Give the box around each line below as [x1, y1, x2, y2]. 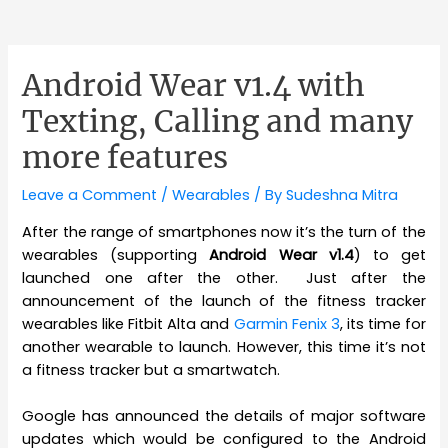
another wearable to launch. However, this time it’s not [22, 336, 426, 357]
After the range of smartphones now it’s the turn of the [22, 221, 426, 242]
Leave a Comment [22, 185, 158, 206]
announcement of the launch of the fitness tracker [22, 290, 426, 311]
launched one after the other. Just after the [22, 267, 426, 288]
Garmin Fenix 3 [233, 313, 340, 334]
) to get [353, 244, 426, 265]
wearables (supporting [22, 244, 210, 265]
